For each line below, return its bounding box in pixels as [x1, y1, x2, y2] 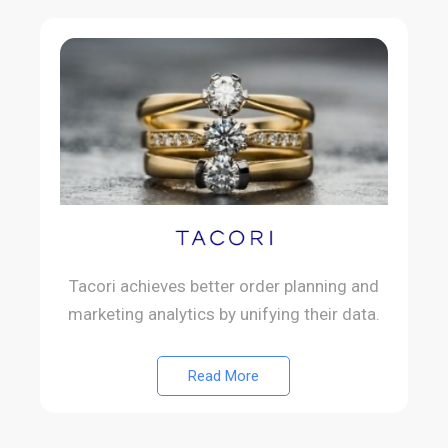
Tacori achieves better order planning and [68, 276, 379, 297]
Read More [188, 367, 260, 386]
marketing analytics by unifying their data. [67, 304, 380, 325]
